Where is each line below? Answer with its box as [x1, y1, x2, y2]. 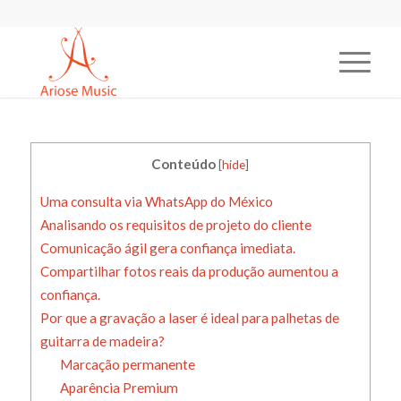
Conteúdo [151, 156, 217, 172]
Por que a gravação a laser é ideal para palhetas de [39, 310, 339, 327]
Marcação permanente [60, 356, 196, 373]
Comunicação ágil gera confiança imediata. [39, 240, 295, 257]
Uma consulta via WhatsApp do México [39, 193, 273, 210]
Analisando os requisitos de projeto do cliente [39, 217, 311, 234]
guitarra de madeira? [39, 333, 165, 350]
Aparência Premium [60, 380, 179, 397]
